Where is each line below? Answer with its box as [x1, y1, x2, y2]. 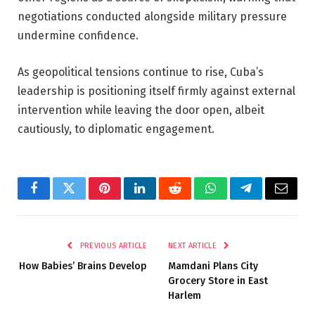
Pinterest [103, 192, 148, 205]
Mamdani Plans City [168, 259, 258, 272]
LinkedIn [139, 192, 186, 205]
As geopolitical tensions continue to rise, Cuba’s [18, 65, 264, 79]
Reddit [174, 192, 208, 205]
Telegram [245, 192, 293, 205]
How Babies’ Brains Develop [19, 259, 147, 272]
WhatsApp [209, 192, 264, 205]
